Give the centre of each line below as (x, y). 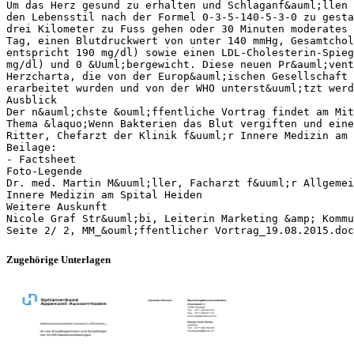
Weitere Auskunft (57, 206)
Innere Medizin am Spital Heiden (104, 194)
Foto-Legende (44, 171)
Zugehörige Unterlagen (58, 259)
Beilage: (32, 147)
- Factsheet (41, 159)
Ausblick (32, 100)
